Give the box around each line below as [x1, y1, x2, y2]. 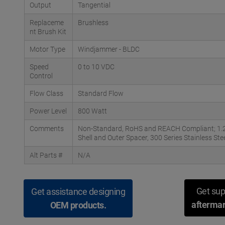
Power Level [30, 107, 67, 115]
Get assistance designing [31, 186, 125, 197]
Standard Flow [78, 89, 124, 97]
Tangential [78, 1, 110, 9]
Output [30, 1, 51, 9]
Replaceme [30, 19, 64, 27]
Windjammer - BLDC [78, 45, 140, 53]
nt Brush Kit [30, 28, 66, 36]
